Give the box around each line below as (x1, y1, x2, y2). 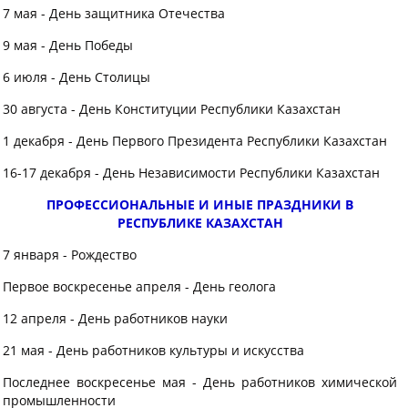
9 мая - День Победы (3, 36, 133, 54)
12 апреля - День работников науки (3, 310, 228, 327)
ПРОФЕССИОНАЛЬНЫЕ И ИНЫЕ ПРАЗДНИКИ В (46, 196, 353, 213)
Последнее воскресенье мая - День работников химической (3, 373, 397, 391)
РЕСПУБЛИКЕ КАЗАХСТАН (117, 214, 283, 231)
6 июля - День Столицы (3, 68, 150, 86)
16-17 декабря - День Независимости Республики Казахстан (3, 164, 380, 181)
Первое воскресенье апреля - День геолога (3, 278, 276, 295)
